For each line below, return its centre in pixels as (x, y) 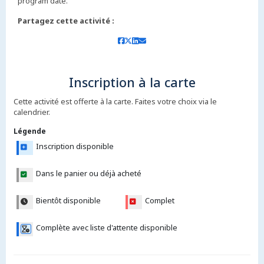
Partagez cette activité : (66, 21)
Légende (29, 131)
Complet (159, 201)
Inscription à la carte (132, 82)
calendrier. (32, 112)
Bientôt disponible (68, 201)
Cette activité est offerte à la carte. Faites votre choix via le (115, 102)
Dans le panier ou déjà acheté (88, 174)
